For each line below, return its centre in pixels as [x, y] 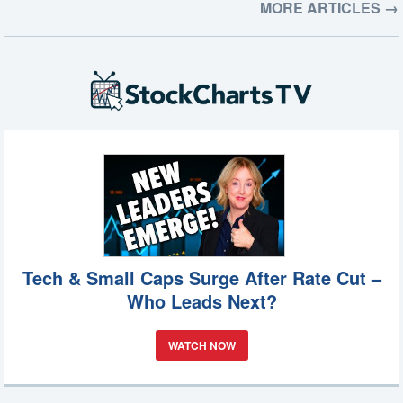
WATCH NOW [201, 345]
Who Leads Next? [201, 300]
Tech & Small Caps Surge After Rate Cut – [201, 277]
